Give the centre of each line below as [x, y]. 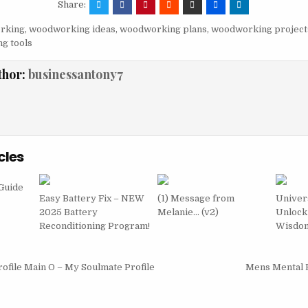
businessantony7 [75, 75]
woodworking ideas [72, 30]
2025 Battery [68, 212]
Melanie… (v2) [188, 212]
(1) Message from [196, 199]
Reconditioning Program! [94, 226]
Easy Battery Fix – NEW [91, 199]
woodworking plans [163, 30]
